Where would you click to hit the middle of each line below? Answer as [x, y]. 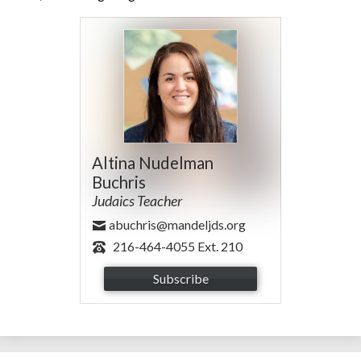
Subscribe [180, 278]
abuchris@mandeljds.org [177, 224]
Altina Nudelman [153, 163]
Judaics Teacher [137, 201]
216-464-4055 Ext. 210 [177, 246]
